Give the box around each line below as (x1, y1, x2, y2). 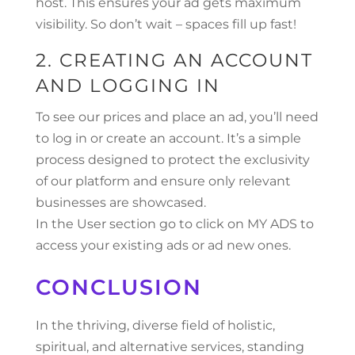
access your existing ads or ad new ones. (35, 238, 291, 253)
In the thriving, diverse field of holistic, (35, 318, 275, 333)
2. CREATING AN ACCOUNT (35, 49, 313, 71)
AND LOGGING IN (35, 74, 220, 97)
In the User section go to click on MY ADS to (35, 216, 314, 231)
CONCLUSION (35, 274, 202, 300)
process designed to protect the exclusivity (35, 152, 310, 167)
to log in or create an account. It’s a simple (35, 131, 301, 146)
